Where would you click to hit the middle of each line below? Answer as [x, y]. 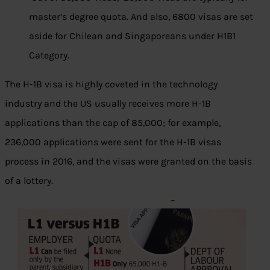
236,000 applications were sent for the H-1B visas [113, 142]
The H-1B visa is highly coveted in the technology [111, 84]
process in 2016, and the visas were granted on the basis [128, 162]
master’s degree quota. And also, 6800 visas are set [141, 17]
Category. [49, 55]
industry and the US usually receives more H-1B [108, 104]
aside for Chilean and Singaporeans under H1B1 [132, 36]
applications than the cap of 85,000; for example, [113, 123]
